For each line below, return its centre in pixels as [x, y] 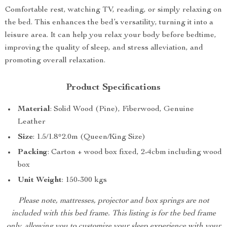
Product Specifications [113, 87]
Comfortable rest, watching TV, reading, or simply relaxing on [113, 10]
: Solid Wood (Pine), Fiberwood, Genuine [122, 109]
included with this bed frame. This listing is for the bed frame [113, 214]
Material [34, 109]
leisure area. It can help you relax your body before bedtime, [111, 35]
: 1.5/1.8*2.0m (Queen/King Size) [89, 137]
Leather [32, 122]
